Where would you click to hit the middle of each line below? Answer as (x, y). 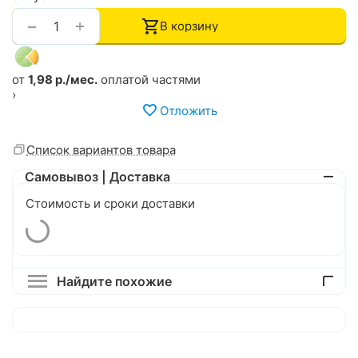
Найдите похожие (114, 282)
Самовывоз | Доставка (97, 177)
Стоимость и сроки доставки (110, 204)
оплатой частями (149, 80)
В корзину (189, 26)
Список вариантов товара (101, 150)
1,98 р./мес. (63, 80)
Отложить (188, 110)
